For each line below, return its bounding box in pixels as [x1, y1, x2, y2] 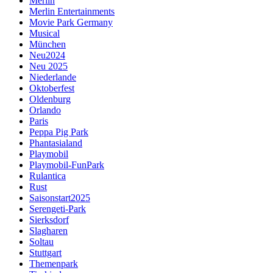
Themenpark [29, 258, 78, 269]
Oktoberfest [29, 83, 74, 94]
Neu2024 [29, 50, 65, 61]
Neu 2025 [29, 61, 68, 72]
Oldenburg [29, 94, 71, 105]
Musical [29, 28, 60, 39]
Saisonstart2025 [29, 193, 90, 204]
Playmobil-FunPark [29, 160, 104, 171]
